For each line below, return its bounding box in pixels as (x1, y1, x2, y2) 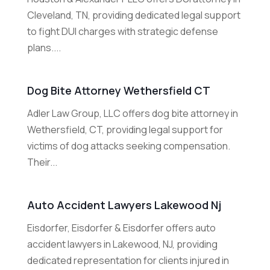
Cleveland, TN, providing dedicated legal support (27, 8, 240, 22)
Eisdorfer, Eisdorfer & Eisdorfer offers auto (27, 221, 216, 235)
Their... (27, 155, 57, 169)
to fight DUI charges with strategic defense (27, 25, 218, 39)
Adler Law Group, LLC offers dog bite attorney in (27, 107, 238, 121)
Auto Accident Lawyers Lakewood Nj (27, 198, 221, 213)
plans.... (27, 41, 61, 55)
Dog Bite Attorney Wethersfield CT (27, 83, 210, 98)
